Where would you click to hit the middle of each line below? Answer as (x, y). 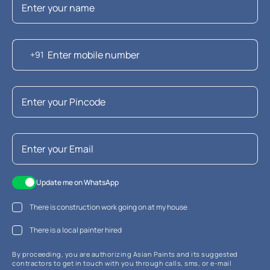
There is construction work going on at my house (108, 207)
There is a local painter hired (76, 230)
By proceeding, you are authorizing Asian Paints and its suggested (125, 254)
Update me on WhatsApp (77, 182)
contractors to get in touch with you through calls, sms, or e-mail (122, 263)
